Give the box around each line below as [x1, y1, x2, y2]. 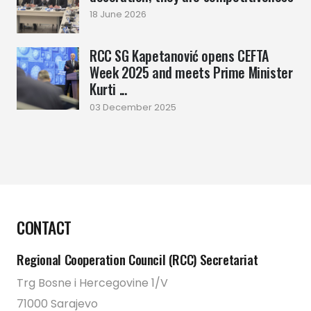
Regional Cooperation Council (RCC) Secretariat [17, 249, 258, 270]
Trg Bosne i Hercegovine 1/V [17, 275, 168, 292]
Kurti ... [90, 78, 127, 100]
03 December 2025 [90, 101, 176, 115]
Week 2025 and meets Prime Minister [90, 62, 293, 83]
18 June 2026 [90, 8, 146, 22]
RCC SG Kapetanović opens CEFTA [90, 45, 269, 67]
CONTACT [17, 215, 72, 240]
